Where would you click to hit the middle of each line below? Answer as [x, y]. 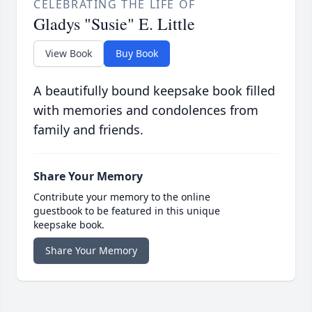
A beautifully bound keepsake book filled [154, 91]
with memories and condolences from [146, 110]
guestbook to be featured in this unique [127, 211]
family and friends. [88, 130]
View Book [69, 54]
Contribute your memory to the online [122, 197]
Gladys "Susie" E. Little [114, 24]
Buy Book [137, 54]
